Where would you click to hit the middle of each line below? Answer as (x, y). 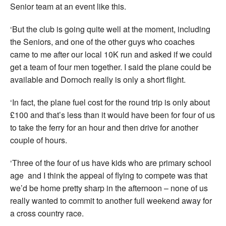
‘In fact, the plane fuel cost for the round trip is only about (110, 102)
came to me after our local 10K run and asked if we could (111, 54)
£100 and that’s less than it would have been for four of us (112, 115)
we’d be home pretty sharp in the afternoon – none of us (109, 188)
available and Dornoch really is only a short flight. (98, 79)
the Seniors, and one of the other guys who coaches (102, 41)
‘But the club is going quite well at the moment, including (110, 29)
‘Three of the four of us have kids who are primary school (111, 162)
